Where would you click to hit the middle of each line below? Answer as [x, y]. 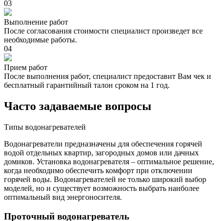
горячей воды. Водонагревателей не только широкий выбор [105, 179]
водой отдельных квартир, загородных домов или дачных [101, 152]
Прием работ [26, 68]
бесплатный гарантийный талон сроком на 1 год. [87, 85]
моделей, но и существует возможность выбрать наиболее [102, 188]
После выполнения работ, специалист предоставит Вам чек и [108, 76]
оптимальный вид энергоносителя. [63, 197]
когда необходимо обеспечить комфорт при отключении [98, 170]
